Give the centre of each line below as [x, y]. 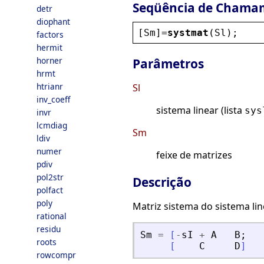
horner [49, 60]
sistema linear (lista [200, 110]
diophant [53, 22]
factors [50, 34]
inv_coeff [53, 99]
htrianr [50, 86]
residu [49, 229]
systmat [188, 32]
